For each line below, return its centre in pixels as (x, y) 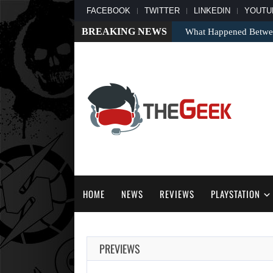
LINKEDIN (212, 11)
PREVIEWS (120, 249)
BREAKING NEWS (124, 31)
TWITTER (162, 11)
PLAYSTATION (235, 194)
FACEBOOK (108, 11)
